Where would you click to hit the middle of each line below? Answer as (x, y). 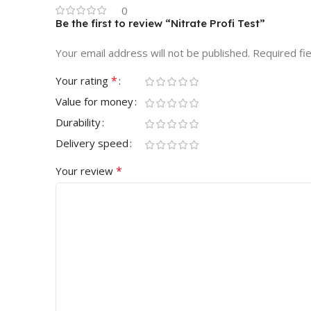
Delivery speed (92, 143)
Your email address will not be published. (153, 53)
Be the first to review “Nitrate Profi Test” (160, 24)
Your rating (83, 81)
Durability (78, 123)
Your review (86, 171)
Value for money (94, 102)
